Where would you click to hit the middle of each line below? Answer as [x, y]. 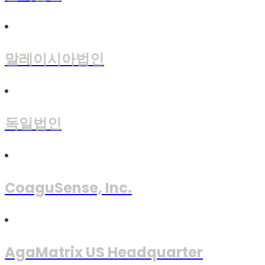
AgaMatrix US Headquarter [104, 252]
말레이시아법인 [54, 59]
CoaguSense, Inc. [68, 188]
